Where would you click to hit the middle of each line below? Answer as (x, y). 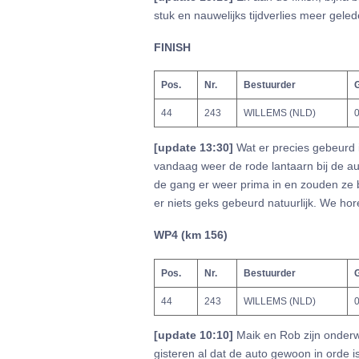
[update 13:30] (195, 148)
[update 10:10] (195, 335)
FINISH (172, 47)
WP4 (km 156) (191, 235)
